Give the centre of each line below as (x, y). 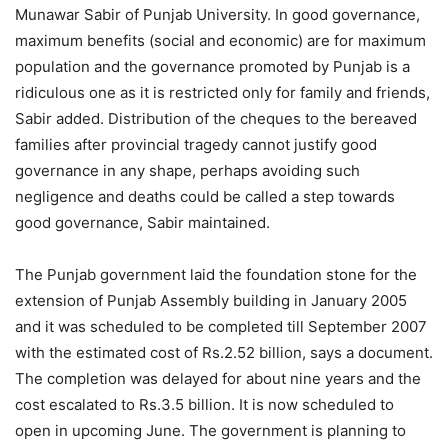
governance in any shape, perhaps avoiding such (187, 171)
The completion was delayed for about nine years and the (218, 379)
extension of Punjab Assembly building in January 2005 (211, 301)
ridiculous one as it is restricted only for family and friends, (222, 93)
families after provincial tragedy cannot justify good (196, 145)
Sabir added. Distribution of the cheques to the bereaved (216, 119)
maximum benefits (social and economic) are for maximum (220, 41)
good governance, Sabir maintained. (142, 223)
